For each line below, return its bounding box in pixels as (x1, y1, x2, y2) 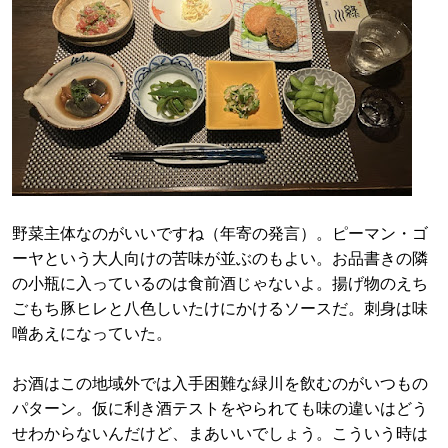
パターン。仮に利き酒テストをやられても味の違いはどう (12, 400, 428, 417)
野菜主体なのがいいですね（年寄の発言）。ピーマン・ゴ (12, 225, 428, 242)
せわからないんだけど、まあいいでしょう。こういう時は (12, 425, 428, 442)
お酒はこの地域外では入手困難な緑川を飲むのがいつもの (12, 375, 428, 392)
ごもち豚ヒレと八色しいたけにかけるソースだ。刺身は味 (12, 300, 428, 317)
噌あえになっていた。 (12, 325, 172, 342)
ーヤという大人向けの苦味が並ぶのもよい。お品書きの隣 (12, 250, 428, 267)
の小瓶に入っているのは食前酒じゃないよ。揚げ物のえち (12, 275, 428, 292)
